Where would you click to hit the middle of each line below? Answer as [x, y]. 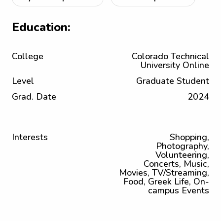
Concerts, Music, [176, 164]
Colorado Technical [170, 56]
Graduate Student [173, 81]
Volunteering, [182, 155]
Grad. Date [34, 97]
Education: [41, 27]
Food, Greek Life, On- [166, 182]
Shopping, [189, 137]
